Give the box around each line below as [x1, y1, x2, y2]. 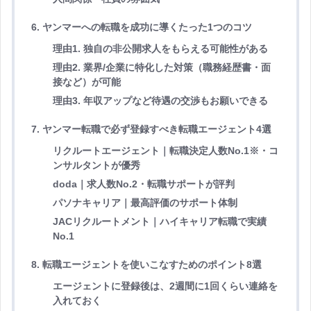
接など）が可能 [52, 76, 121, 88]
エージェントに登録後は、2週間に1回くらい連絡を [52, 280, 278, 292]
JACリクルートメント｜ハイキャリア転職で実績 [52, 216, 267, 228]
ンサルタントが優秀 [52, 160, 140, 171]
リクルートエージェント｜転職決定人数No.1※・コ [52, 145, 278, 157]
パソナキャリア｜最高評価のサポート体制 [52, 197, 237, 209]
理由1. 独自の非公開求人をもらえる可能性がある [52, 43, 268, 55]
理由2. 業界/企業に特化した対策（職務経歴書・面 [52, 62, 271, 74]
